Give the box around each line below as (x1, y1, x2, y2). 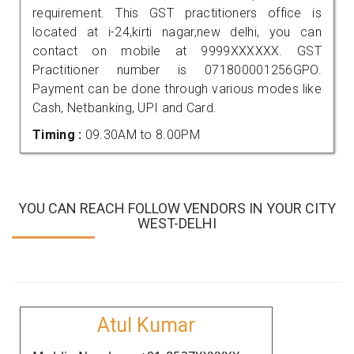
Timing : (32, 126, 85, 142)
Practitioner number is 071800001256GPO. (32, 62, 322, 77)
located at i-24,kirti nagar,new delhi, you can (32, 24, 322, 40)
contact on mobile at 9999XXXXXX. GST (32, 43, 322, 58)
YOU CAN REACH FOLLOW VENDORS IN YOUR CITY (18, 199, 336, 217)
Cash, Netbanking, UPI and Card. (32, 100, 217, 115)
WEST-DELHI (137, 214, 217, 232)
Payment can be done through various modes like (32, 81, 322, 96)
